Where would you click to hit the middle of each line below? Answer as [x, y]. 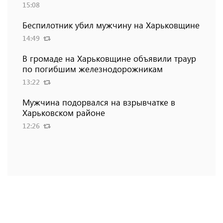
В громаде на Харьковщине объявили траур [109, 58]
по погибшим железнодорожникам [93, 69]
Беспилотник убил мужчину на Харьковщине [111, 25]
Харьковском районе [64, 113]
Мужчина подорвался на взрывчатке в [99, 102]
